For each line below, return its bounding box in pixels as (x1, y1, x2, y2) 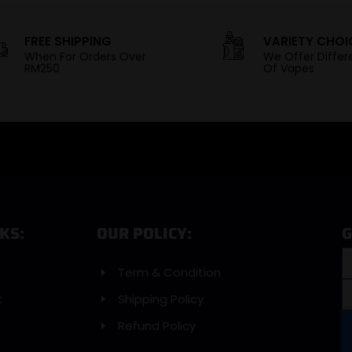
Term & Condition (118, 264, 222, 281)
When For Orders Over (24, 49, 147, 65)
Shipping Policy (118, 291, 204, 308)
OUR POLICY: (96, 221, 192, 247)
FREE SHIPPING (24, 33, 112, 50)
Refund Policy (118, 317, 196, 335)
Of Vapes (262, 60, 314, 77)
